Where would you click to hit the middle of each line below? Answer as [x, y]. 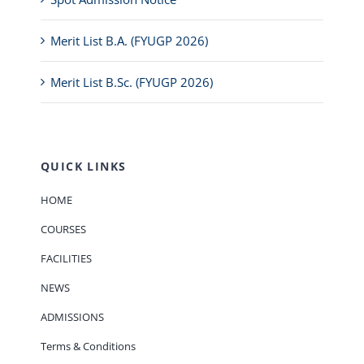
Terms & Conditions [88, 347]
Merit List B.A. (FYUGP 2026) [129, 41]
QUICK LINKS [83, 167]
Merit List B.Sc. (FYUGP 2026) [131, 82]
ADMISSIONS [72, 317]
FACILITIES [66, 259]
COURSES [63, 230]
